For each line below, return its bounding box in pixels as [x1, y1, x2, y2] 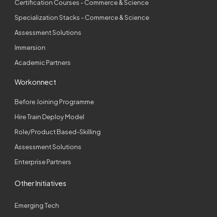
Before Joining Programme [15, 97, 94, 106]
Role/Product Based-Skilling [15, 127, 101, 136]
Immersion [15, 43, 46, 51]
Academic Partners [15, 58, 71, 66]
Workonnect [15, 77, 56, 86]
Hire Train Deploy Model [15, 112, 84, 121]
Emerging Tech [15, 201, 59, 209]
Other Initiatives [15, 179, 66, 188]
